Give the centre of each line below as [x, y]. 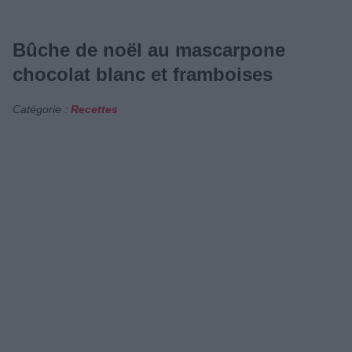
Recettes [94, 109]
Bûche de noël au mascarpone [149, 50]
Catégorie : [42, 109]
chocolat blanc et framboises [143, 75]
